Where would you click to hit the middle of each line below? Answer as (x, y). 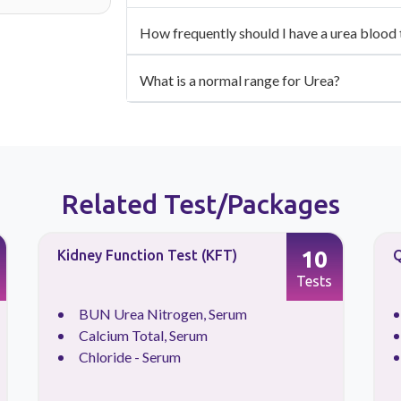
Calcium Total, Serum (143, 336)
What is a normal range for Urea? (240, 81)
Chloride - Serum (129, 357)
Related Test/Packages (200, 205)
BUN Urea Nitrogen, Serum (162, 314)
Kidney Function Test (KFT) (147, 256)
